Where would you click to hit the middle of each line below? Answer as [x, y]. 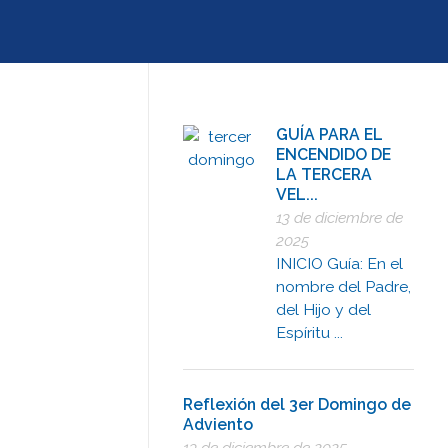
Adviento [217, 424]
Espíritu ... [310, 333]
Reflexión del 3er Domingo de [296, 404]
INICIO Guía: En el [340, 264]
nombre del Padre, [344, 287]
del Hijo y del [324, 310]
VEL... [297, 194]
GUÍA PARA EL [330, 134]
